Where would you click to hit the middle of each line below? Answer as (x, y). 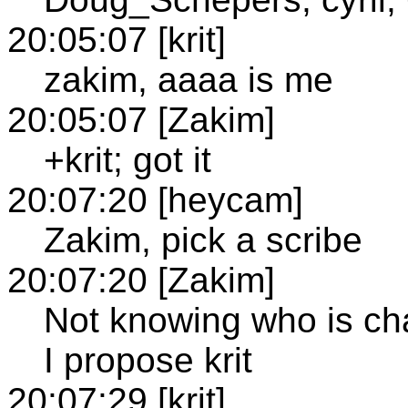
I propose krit (148, 360)
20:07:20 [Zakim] (141, 280)
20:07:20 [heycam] (155, 199)
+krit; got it (127, 159)
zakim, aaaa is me (189, 79)
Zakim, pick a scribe (203, 240)
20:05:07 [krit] (117, 39)
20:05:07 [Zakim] (141, 119)
